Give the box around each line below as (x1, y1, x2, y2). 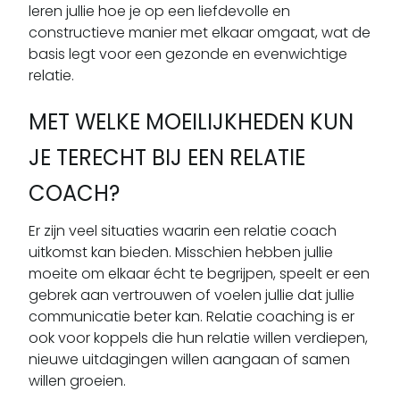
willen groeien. (29, 370, 126, 391)
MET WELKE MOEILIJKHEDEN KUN (29, 106, 354, 137)
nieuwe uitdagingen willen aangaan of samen (29, 348, 350, 370)
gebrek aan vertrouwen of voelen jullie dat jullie (29, 284, 354, 305)
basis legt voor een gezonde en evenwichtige (29, 43, 347, 64)
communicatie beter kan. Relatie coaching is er (29, 305, 354, 327)
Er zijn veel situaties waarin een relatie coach (29, 220, 337, 241)
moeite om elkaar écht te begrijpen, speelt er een (29, 262, 370, 284)
